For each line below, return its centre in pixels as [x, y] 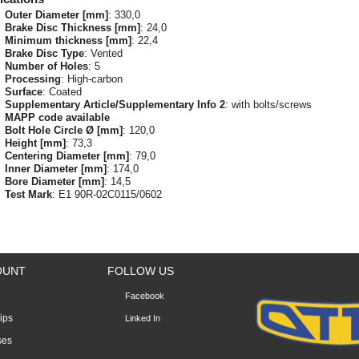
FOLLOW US [141, 271]
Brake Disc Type [44, 53]
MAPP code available [57, 117]
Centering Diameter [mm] [67, 156]
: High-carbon [92, 79]
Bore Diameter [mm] [54, 182]
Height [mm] [35, 143]
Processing [33, 79]
